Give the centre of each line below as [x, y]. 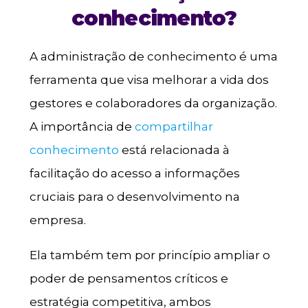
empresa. [57, 220]
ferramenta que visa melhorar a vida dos [149, 79]
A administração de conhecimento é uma [153, 56]
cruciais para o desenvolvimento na [134, 196]
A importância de [82, 126]
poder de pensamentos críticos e [129, 278]
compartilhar [174, 126]
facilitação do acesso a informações [134, 173]
